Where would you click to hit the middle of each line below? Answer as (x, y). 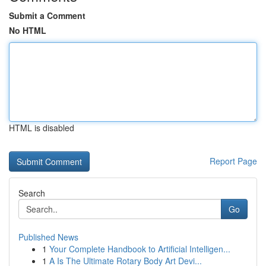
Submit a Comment (47, 15)
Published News (48, 237)
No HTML (28, 30)
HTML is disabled (42, 128)
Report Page (233, 161)
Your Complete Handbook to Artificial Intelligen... (140, 249)
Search (32, 193)
